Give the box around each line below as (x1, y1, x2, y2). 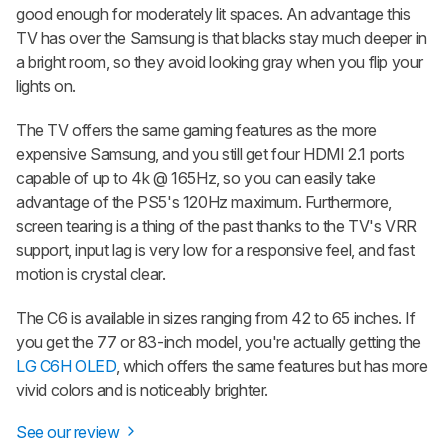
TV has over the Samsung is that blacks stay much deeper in (16, 27, 427, 48)
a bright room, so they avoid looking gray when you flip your (16, 51, 424, 72)
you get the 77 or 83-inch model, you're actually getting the (16, 331, 422, 352)
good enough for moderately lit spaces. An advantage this (16, 3, 411, 24)
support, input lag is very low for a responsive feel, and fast (16, 239, 415, 260)
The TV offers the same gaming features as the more (16, 119, 378, 140)
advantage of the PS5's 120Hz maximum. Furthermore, (16, 191, 393, 212)
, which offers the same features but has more (115, 355, 428, 376)
